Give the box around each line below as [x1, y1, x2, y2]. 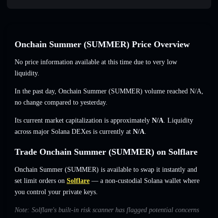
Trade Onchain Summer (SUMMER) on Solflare [15, 147, 198, 157]
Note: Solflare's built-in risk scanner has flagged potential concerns [15, 206, 199, 214]
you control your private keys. [15, 188, 98, 196]
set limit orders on [15, 177, 65, 185]
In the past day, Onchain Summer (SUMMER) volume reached [15, 88, 190, 95]
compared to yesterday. [42, 99, 108, 107]
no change [15, 99, 42, 107]
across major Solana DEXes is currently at [15, 128, 133, 136]
